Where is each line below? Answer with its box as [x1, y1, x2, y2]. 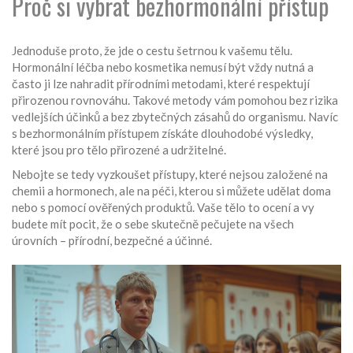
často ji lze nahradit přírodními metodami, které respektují [12, 76, 310, 91]
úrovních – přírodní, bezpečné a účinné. [12, 233, 212, 247]
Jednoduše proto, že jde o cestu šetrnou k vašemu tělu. [12, 43, 292, 58]
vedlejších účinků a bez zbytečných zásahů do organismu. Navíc [12, 110, 338, 124]
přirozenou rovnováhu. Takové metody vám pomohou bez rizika [12, 93, 338, 107]
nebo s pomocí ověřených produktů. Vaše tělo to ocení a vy [12, 200, 314, 214]
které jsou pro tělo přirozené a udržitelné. [12, 143, 226, 157]
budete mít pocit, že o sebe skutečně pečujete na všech [12, 217, 294, 231]
